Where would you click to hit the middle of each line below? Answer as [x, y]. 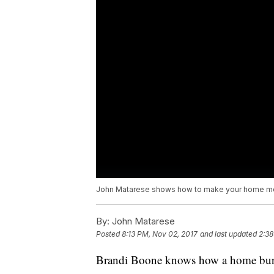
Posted [109, 234]
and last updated [228, 234]
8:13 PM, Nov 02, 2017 [160, 234]
